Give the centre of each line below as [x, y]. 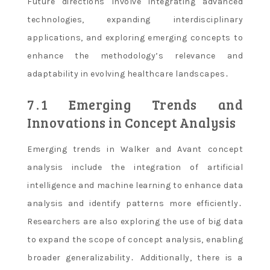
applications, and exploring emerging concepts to [135, 38]
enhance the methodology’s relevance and [135, 56]
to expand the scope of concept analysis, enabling [135, 240]
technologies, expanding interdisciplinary [135, 20]
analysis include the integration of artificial [135, 168]
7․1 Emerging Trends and [135, 105]
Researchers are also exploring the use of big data [135, 222]
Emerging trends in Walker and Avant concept [135, 149]
